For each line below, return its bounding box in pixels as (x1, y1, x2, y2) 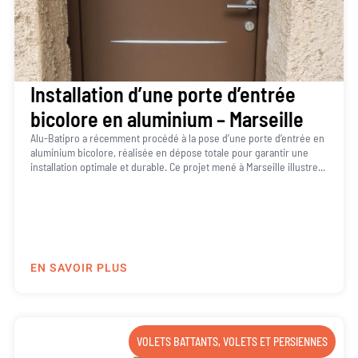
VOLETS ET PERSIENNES (223, 334, 328, 348)
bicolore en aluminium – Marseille (30, 105, 304, 131)
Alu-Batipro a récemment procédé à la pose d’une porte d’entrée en (30, 130, 324, 145)
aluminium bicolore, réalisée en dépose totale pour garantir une (30, 145, 308, 159)
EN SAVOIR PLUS (30, 259, 128, 276)
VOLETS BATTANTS (137, 334, 219, 348)
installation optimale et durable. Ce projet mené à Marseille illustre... (30, 159, 325, 173)
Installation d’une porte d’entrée (30, 81, 296, 106)
